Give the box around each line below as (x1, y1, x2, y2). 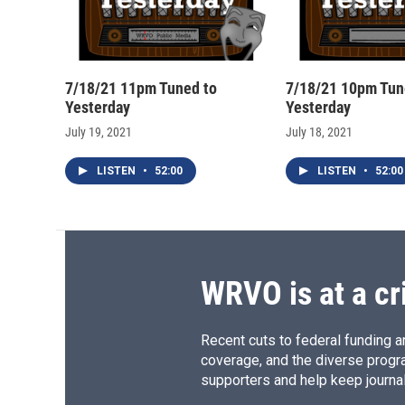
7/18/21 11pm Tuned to (65, 79, 217, 99)
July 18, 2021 (286, 125, 353, 140)
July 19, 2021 (65, 125, 132, 140)
